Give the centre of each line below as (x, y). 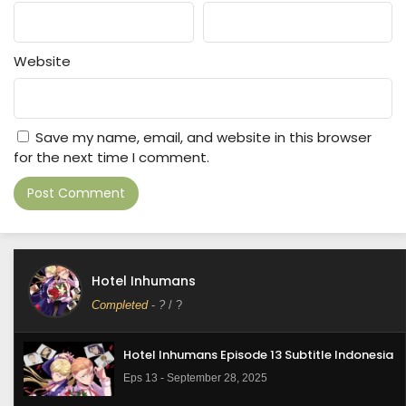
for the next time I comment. (111, 157)
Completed (120, 305)
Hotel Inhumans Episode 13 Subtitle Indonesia (258, 355)
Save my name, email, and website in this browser (203, 137)
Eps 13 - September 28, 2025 (195, 378)
